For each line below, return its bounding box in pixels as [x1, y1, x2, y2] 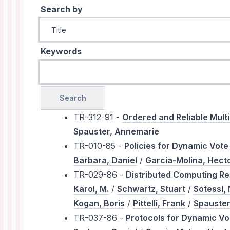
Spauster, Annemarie [73, 126, 160, 137]
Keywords [41, 46, 82, 57]
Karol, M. [73, 184, 109, 195]
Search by [41, 4, 83, 15]
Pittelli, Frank [133, 198, 186, 209]
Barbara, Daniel [73, 155, 138, 166]
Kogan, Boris [73, 198, 125, 209]
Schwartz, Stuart [117, 184, 186, 195]
